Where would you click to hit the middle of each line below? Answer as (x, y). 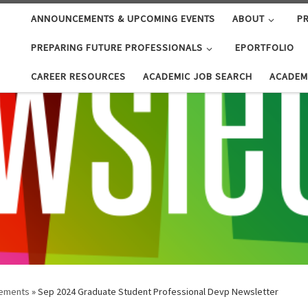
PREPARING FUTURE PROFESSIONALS (117, 48)
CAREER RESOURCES (79, 77)
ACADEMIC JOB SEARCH (198, 77)
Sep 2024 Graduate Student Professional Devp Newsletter (158, 292)
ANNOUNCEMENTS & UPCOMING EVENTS (123, 19)
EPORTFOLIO (264, 48)
